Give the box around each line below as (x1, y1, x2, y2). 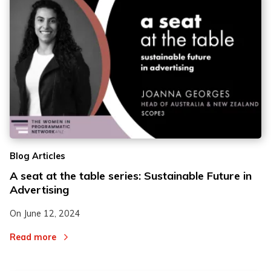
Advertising (10, 183, 69, 197)
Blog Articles (10, 150, 65, 162)
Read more (10, 231, 56, 243)
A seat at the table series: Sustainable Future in (10, 169, 252, 183)
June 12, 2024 (24, 208, 80, 220)
